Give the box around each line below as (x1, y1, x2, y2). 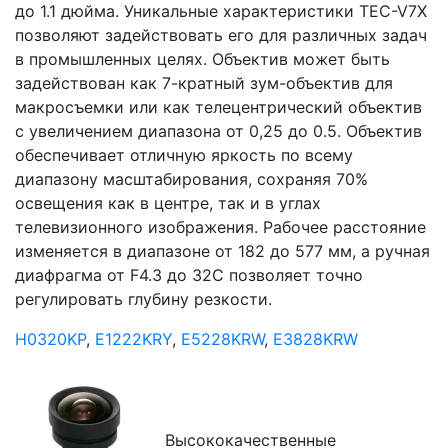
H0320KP (15, 329, 86, 349)
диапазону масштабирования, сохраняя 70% (15, 169, 368, 189)
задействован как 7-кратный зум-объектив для (15, 73, 393, 93)
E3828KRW (273, 329, 358, 349)
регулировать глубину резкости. (15, 289, 272, 309)
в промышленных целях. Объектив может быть (15, 49, 390, 69)
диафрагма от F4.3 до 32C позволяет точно (15, 265, 363, 285)
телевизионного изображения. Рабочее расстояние (15, 217, 426, 237)
